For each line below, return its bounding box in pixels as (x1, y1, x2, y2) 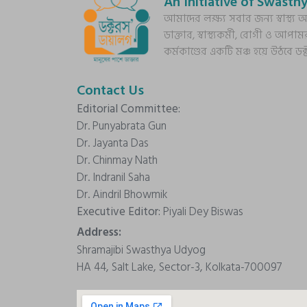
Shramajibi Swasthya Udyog (77, 241, 206, 260)
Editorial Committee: (77, 99, 180, 119)
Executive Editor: (77, 201, 163, 221)
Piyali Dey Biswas (163, 201, 243, 221)
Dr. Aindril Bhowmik (77, 184, 167, 204)
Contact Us (77, 79, 144, 101)
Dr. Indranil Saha (77, 167, 150, 187)
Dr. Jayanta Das (77, 133, 149, 153)
